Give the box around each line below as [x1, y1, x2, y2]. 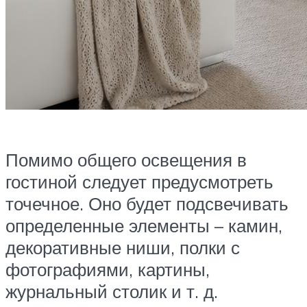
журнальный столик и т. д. [5, 280, 218, 303]
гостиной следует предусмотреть [5, 171, 273, 193]
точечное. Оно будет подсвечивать [5, 193, 288, 215]
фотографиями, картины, [5, 258, 210, 281]
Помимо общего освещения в [5, 149, 247, 171]
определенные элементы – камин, [5, 214, 282, 237]
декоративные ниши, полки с [5, 236, 240, 259]
